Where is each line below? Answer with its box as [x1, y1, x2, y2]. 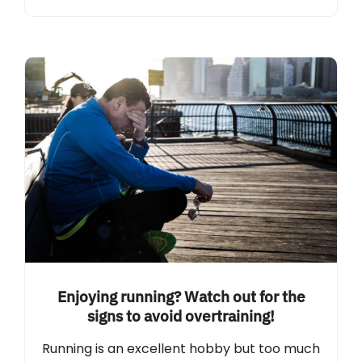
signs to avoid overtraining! [87, 305, 275, 326]
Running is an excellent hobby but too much [42, 339, 320, 358]
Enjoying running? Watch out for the [57, 285, 305, 306]
